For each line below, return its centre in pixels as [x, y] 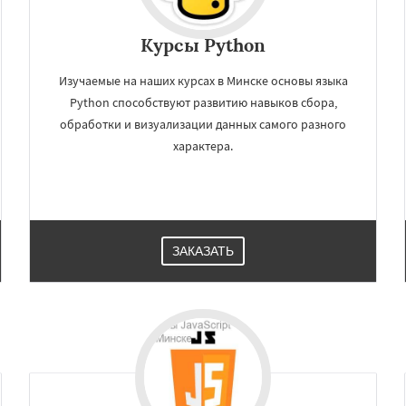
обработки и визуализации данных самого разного [203, 124]
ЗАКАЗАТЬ [203, 251]
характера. [203, 146]
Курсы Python [203, 45]
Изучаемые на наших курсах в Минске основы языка [203, 81]
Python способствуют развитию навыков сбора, [203, 102]
